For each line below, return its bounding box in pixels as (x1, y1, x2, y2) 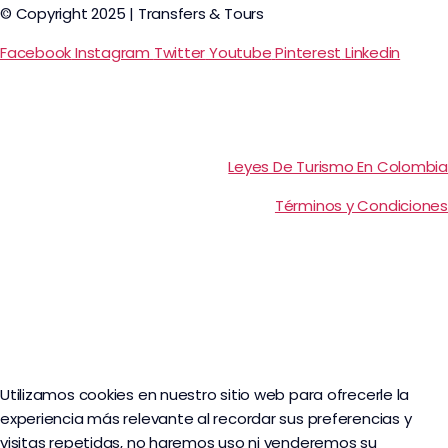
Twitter (153, 42, 206, 64)
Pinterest (275, 42, 342, 64)
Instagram (74, 42, 150, 64)
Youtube (208, 42, 272, 64)
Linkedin (344, 42, 401, 64)
